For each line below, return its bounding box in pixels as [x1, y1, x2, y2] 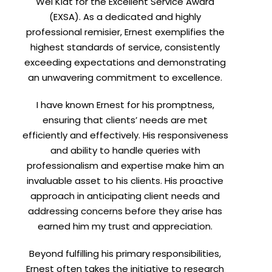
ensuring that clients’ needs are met [42, 113, 208, 126]
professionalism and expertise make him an [26, 158, 224, 172]
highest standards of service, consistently [30, 40, 220, 53]
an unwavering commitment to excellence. [28, 70, 222, 84]
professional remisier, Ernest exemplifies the [25, 25, 225, 38]
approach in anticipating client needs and [30, 189, 220, 202]
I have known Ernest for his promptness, [36, 98, 214, 111]
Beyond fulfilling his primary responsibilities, [29, 246, 221, 260]
